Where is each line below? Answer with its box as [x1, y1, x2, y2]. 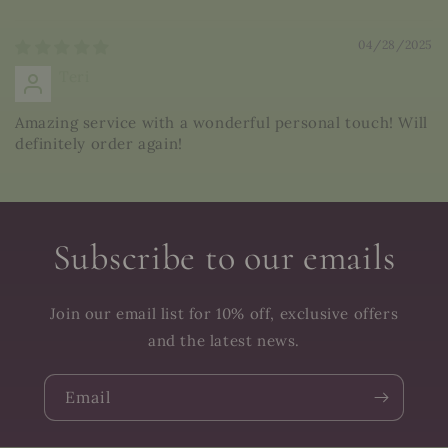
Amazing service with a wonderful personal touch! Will [15, 113, 428, 132]
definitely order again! [15, 134, 183, 153]
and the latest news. [148, 331, 300, 350]
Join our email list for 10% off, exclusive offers [49, 304, 399, 323]
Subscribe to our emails [52, 236, 396, 279]
